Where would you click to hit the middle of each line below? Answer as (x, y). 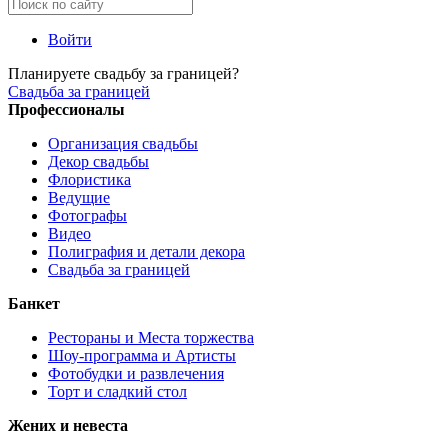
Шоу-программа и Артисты (142, 355)
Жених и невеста (68, 425)
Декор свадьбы (98, 161)
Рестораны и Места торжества (151, 337)
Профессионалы (66, 109)
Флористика (89, 179)
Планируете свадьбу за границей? (123, 73)
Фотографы (87, 215)
